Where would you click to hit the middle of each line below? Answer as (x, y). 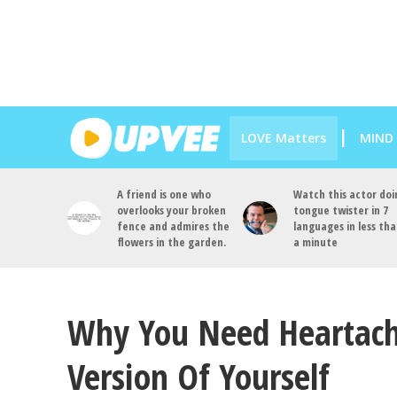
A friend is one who (164, 194)
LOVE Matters (283, 137)
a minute (315, 242)
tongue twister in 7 (340, 210)
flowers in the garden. (172, 242)
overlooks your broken (172, 210)
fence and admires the (174, 226)
